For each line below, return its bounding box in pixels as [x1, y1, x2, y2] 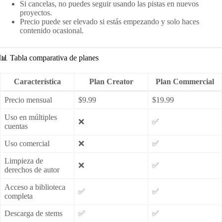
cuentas [4, 121, 28, 130]
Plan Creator [89, 77, 133, 86]
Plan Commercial [156, 77, 214, 86]
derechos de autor [4, 165, 59, 174]
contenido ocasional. [20, 26, 84, 35]
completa [4, 191, 33, 200]
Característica [13, 77, 61, 86]
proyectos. [20, 8, 52, 17]
